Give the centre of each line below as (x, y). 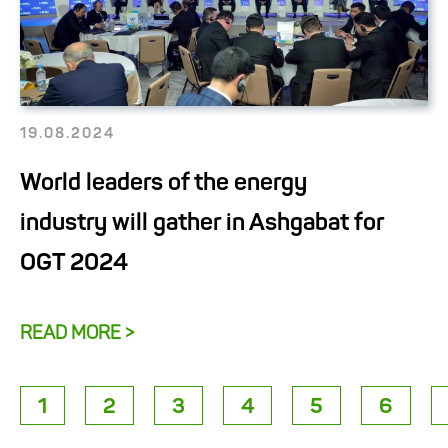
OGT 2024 (74, 264)
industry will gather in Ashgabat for (202, 224)
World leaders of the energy (163, 184)
